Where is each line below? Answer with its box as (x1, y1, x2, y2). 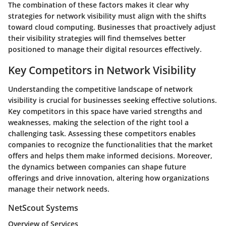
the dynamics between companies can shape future (8, 162, 186, 172)
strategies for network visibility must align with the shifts (8, 11, 206, 21)
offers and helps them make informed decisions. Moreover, (8, 151, 212, 161)
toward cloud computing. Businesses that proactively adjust (8, 22, 216, 32)
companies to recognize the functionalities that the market (8, 140, 213, 150)
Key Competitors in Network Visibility (8, 63, 196, 77)
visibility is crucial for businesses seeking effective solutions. (8, 95, 217, 105)
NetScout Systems (8, 202, 78, 214)
